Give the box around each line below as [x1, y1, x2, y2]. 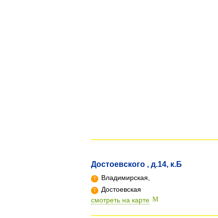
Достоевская [99, 185, 141, 193]
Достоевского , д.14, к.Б [91, 160, 182, 168]
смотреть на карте [91, 196, 149, 204]
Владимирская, [99, 174, 150, 182]
